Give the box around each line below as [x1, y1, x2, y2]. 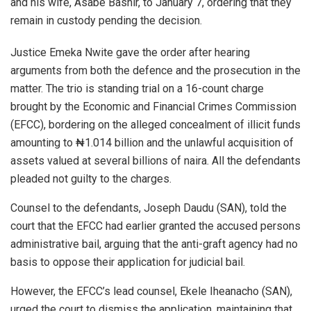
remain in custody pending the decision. [10, 13, 202, 27]
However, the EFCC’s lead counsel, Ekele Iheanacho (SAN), [10, 284, 292, 298]
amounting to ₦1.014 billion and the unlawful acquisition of [10, 135, 294, 149]
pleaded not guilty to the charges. [10, 171, 171, 185]
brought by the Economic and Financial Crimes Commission [10, 99, 296, 113]
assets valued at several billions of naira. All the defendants [10, 153, 301, 167]
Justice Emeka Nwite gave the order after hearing [10, 45, 250, 59]
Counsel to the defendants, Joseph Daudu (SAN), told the [10, 201, 287, 215]
